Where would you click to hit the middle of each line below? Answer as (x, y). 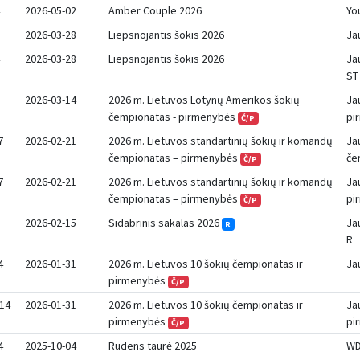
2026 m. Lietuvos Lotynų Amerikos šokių (205, 100)
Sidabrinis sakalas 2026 (166, 223)
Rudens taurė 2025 (153, 346)
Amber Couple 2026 (155, 10)
